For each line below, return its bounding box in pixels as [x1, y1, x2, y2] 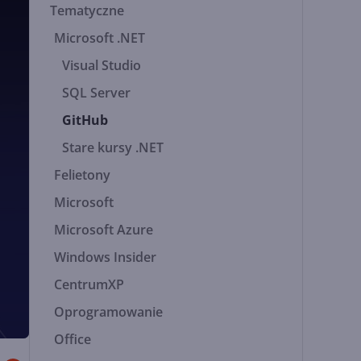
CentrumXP [54, 276, 125, 293]
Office [54, 330, 92, 348]
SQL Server [62, 84, 131, 102]
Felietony [54, 166, 111, 184]
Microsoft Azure [54, 221, 154, 239]
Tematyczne [50, 2, 125, 19]
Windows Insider [54, 248, 157, 266]
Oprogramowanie [54, 303, 164, 321]
